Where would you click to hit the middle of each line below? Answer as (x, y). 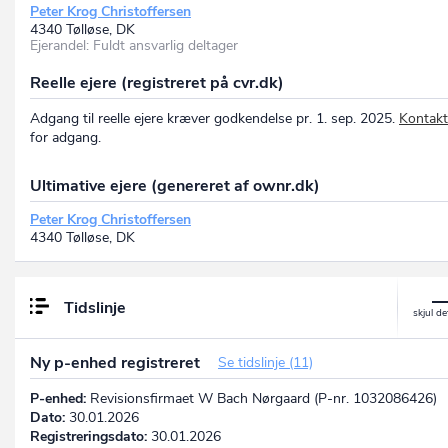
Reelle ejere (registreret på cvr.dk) (157, 83)
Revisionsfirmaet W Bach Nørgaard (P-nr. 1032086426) (261, 399)
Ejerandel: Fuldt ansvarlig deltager (134, 46)
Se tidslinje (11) (265, 363)
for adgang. (65, 138)
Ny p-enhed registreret (117, 363)
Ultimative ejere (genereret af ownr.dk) (175, 186)
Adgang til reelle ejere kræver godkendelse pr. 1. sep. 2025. (214, 119)
